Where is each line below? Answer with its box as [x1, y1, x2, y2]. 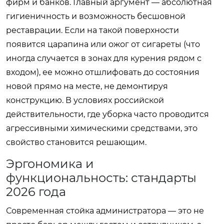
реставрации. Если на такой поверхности [6, 25, 179, 35]
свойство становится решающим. [6, 137, 146, 147]
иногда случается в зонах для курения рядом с [6, 53, 201, 63]
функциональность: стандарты [6, 170, 196, 185]
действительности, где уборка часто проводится [6, 109, 209, 119]
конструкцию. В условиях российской [6, 95, 164, 105]
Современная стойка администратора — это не [6, 205, 204, 215]
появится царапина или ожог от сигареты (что [6, 39, 200, 49]
